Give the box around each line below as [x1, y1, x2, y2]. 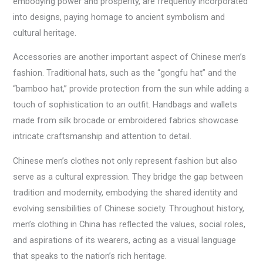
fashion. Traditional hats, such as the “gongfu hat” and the [13, 68, 237, 79]
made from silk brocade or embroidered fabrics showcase [13, 115, 239, 126]
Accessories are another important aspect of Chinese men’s [13, 52, 247, 63]
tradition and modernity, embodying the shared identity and [13, 187, 238, 198]
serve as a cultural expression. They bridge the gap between [13, 171, 244, 182]
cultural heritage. [13, 27, 77, 38]
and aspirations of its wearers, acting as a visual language [13, 234, 237, 245]
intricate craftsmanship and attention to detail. [13, 131, 192, 142]
